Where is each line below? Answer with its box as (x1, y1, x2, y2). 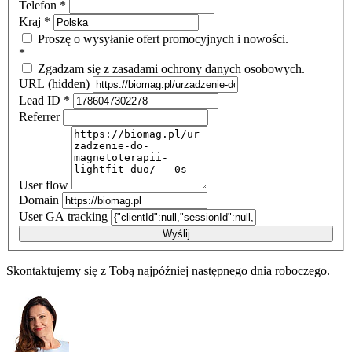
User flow (19, 178, 71, 192)
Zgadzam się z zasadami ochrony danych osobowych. (35, 61, 305, 75)
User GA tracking (19, 209, 111, 223)
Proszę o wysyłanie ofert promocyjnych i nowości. (35, 31, 288, 46)
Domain (19, 192, 62, 207)
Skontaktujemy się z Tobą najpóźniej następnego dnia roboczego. (6, 263, 330, 277)
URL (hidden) (19, 76, 93, 90)
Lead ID (19, 93, 64, 107)
